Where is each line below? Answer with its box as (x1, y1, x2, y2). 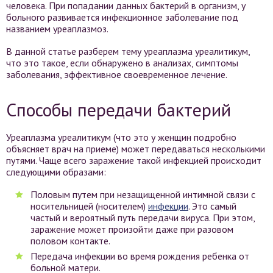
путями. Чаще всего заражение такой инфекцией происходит (6, 154, 261, 166)
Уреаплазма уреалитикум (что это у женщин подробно (6, 131, 236, 143)
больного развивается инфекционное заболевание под (6, 11, 238, 23)
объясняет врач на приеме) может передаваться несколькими (6, 143, 265, 155)
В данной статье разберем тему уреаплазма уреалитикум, (6, 45, 250, 57)
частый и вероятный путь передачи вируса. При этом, (30, 211, 255, 224)
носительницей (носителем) (30, 200, 148, 212)
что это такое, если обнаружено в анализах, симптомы (6, 57, 238, 69)
